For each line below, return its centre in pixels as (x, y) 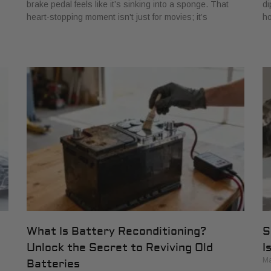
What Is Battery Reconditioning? (116, 231)
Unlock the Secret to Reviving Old (120, 247)
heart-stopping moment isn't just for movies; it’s (117, 17)
